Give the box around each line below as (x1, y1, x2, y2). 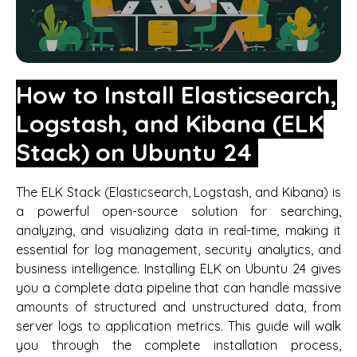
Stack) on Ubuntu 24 (16, 136, 258, 167)
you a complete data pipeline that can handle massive (16, 279, 341, 296)
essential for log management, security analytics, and (16, 241, 341, 257)
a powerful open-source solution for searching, (16, 202, 341, 219)
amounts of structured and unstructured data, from (16, 298, 341, 315)
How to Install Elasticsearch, (16, 79, 337, 110)
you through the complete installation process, (16, 336, 341, 353)
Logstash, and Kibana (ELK (16, 108, 324, 139)
